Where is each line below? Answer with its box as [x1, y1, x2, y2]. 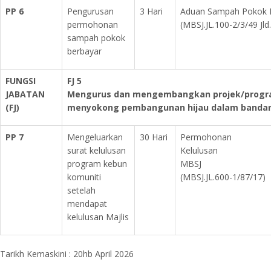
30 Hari [140, 131, 168, 143]
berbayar [67, 45, 102, 57]
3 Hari [140, 5, 163, 17]
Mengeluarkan [67, 131, 123, 143]
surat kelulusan [67, 145, 126, 156]
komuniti [67, 171, 101, 183]
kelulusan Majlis [67, 211, 129, 223]
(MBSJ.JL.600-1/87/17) [180, 171, 266, 183]
